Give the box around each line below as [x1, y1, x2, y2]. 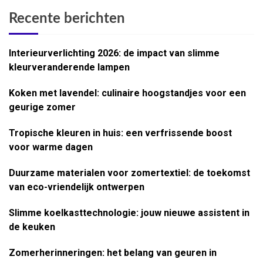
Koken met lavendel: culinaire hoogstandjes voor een [9, 87, 246, 99]
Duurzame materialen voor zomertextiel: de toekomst [9, 167, 250, 178]
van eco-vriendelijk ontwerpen [9, 181, 144, 193]
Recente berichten [9, 11, 125, 26]
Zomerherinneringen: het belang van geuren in [9, 247, 217, 258]
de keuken [9, 221, 55, 232]
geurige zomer [9, 101, 76, 113]
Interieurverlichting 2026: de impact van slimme [9, 47, 220, 59]
